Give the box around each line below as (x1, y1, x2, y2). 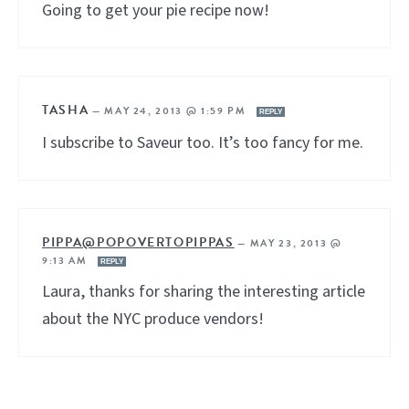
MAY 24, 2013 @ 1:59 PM (104, 103, 250, 120)
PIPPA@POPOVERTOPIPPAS (42, 233, 235, 253)
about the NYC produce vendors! (42, 308, 264, 331)
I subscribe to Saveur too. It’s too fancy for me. (42, 131, 363, 155)
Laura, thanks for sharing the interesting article (42, 280, 365, 304)
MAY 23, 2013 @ (249, 236, 342, 252)
